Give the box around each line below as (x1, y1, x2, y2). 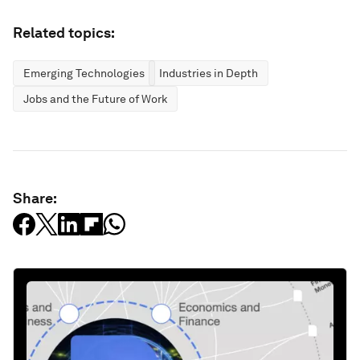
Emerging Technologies (23, 67, 145, 80)
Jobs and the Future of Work (23, 92, 167, 105)
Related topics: (13, 24, 115, 41)
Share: (13, 190, 57, 207)
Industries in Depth (159, 67, 258, 80)
